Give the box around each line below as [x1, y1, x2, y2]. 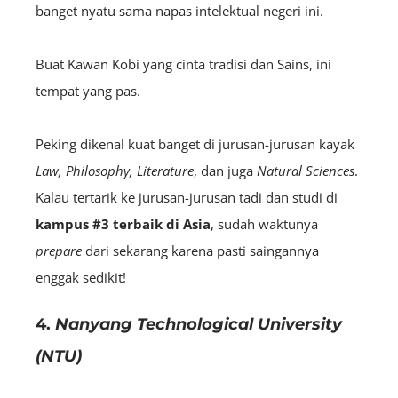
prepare [36, 241, 85, 259]
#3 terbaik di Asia [92, 214, 211, 233]
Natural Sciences [257, 161, 354, 179]
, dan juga [194, 161, 257, 179]
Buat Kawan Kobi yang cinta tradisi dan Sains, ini [36, 54, 331, 73]
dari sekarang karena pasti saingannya [85, 241, 319, 259]
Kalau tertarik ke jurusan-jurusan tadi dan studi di [36, 187, 338, 206]
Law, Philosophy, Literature [36, 161, 194, 179]
